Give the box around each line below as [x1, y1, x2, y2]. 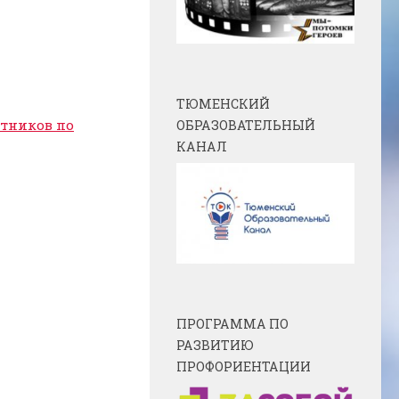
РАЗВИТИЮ [176, 336, 254, 354]
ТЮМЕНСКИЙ [176, 95, 270, 113]
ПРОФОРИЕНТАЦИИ [176, 357, 311, 375]
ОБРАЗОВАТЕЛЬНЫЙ [176, 117, 315, 134]
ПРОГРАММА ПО [176, 314, 289, 332]
